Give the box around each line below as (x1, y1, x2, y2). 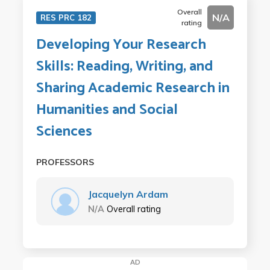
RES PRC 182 (40, 12, 92, 22)
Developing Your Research (36, 33, 206, 57)
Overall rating (106, 203, 161, 215)
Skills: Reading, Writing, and (36, 54, 213, 78)
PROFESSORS (36, 156, 94, 168)
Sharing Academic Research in (36, 76, 230, 100)
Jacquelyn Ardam (87, 187, 168, 200)
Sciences (36, 119, 92, 143)
